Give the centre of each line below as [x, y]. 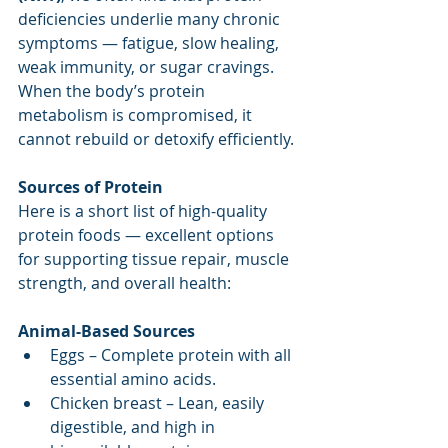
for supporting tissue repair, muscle [155, 259]
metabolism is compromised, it [137, 115]
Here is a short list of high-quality [144, 211]
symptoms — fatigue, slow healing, [150, 43]
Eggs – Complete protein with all [172, 355]
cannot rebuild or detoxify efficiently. [158, 139]
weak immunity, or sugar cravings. [148, 67]
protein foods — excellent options [148, 235]
